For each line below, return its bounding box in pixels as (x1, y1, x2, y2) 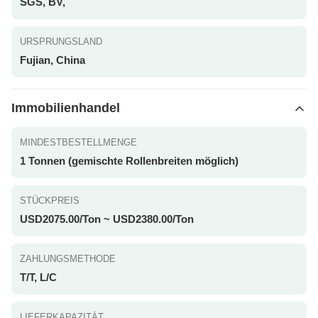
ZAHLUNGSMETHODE (20, 253, 116, 264)
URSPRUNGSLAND (20, 36, 102, 47)
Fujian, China (20, 54, 85, 66)
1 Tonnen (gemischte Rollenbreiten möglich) (20, 155, 238, 167)
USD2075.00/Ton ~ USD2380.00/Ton (20, 213, 194, 225)
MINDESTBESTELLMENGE (20, 137, 137, 148)
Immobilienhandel (11, 101, 120, 115)
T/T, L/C (20, 271, 57, 283)
